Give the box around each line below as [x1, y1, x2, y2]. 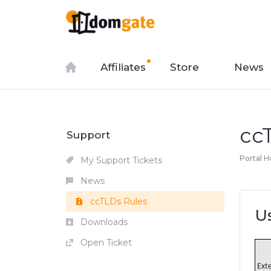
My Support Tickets [78, 155, 162, 166]
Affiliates [100, 61, 146, 73]
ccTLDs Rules [88, 196, 147, 207]
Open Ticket [78, 237, 132, 248]
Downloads [78, 217, 128, 227]
